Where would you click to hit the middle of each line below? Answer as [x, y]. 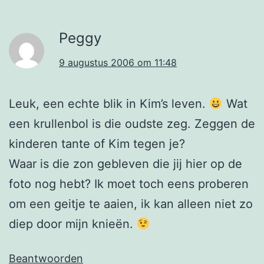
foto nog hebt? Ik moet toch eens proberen [129, 184]
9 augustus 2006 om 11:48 [118, 63]
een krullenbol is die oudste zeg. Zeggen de [132, 124]
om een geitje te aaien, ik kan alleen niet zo [131, 204]
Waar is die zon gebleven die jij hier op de [126, 164]
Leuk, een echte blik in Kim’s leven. [109, 104]
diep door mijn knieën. [73, 224]
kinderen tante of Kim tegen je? [97, 144]
